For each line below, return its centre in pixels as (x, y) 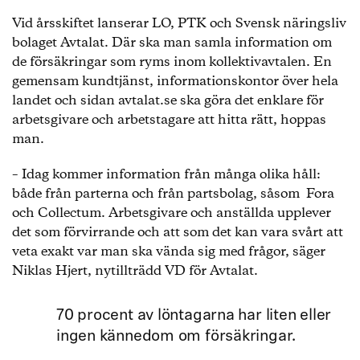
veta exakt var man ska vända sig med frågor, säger (169, 252)
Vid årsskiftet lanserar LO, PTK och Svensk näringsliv (179, 24)
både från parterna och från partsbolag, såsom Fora (173, 194)
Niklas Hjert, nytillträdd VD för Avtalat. (135, 271)
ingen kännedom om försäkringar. (176, 337)
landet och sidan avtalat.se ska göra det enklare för (168, 101)
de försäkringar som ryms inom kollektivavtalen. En (172, 62)
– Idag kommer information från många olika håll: (166, 175)
